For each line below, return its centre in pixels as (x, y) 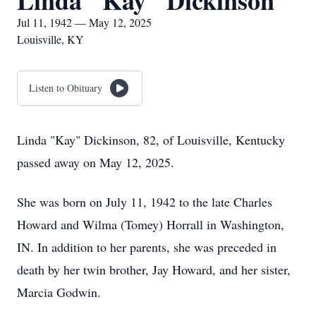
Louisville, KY (50, 39)
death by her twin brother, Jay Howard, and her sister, (154, 269)
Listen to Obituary (66, 88)
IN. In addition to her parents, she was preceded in (147, 247)
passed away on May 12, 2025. (96, 162)
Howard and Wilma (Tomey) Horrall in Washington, (151, 224)
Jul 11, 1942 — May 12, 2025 (84, 22)
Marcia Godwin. (59, 292)
